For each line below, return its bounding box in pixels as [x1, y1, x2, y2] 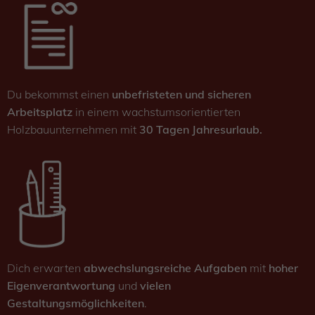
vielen [140, 278, 171, 293]
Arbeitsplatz [7, 105, 72, 120]
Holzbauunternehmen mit [7, 122, 139, 137]
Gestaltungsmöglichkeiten [7, 296, 144, 311]
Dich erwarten [7, 261, 84, 276]
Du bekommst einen [7, 87, 109, 102]
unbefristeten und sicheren [109, 87, 251, 102]
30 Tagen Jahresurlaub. [139, 122, 262, 137]
